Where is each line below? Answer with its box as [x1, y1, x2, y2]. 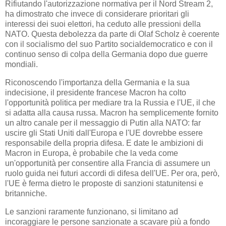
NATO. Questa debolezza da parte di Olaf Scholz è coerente [5, 30, 219, 39]
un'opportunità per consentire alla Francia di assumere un [5, 159, 210, 168]
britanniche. [5, 189, 47, 198]
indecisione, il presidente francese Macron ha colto [5, 88, 186, 97]
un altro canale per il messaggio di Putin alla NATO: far [5, 119, 201, 128]
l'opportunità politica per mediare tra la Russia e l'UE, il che [5, 98, 215, 107]
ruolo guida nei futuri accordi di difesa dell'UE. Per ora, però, [5, 169, 219, 178]
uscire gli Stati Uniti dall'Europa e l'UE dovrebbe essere [5, 129, 203, 138]
